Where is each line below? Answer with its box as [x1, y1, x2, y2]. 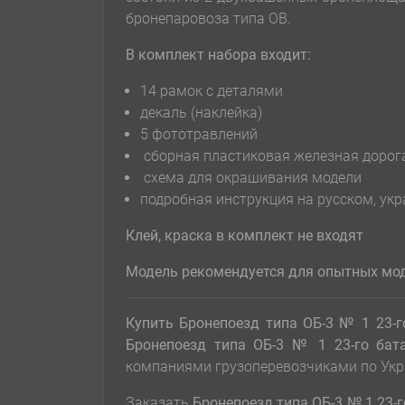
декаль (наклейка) [140, 104, 262, 122]
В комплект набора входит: [126, 46, 311, 64]
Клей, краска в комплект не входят [126, 227, 363, 245]
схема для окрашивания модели [140, 169, 362, 187]
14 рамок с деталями [140, 82, 287, 100]
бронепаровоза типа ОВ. [126, 10, 291, 28]
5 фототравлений [140, 126, 258, 144]
